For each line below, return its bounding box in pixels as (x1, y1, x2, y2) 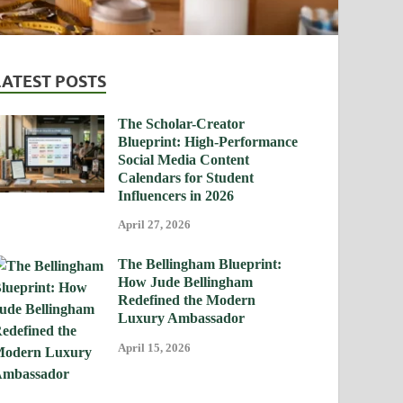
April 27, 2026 (118, 218, 192, 232)
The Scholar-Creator (118, 115, 246, 131)
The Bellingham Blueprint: (118, 256, 282, 273)
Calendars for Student (118, 169, 255, 185)
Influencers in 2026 (118, 187, 235, 203)
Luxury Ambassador (118, 310, 246, 327)
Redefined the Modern (118, 292, 256, 309)
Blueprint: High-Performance (118, 133, 299, 149)
